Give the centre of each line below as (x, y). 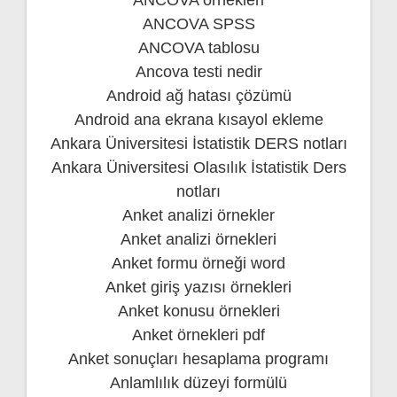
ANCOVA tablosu (198, 47)
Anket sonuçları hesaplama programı (198, 358)
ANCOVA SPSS (198, 23)
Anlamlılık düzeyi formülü (198, 382)
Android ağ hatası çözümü (198, 95)
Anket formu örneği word (198, 263)
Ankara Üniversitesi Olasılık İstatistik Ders (198, 167)
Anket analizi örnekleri (198, 239)
